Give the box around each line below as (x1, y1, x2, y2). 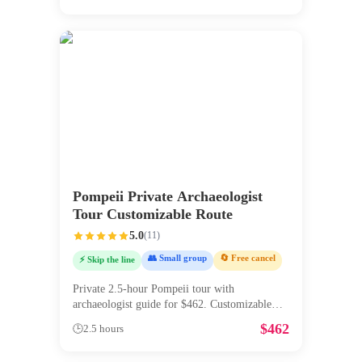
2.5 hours (83, 323, 124, 335)
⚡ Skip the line (79, 254, 135, 264)
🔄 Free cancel (220, 252, 276, 263)
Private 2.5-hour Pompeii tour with (73, 283, 234, 296)
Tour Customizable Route (73, 205, 233, 222)
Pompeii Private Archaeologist (73, 187, 263, 204)
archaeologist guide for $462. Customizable (73, 298, 271, 311)
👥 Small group (148, 252, 207, 263)
